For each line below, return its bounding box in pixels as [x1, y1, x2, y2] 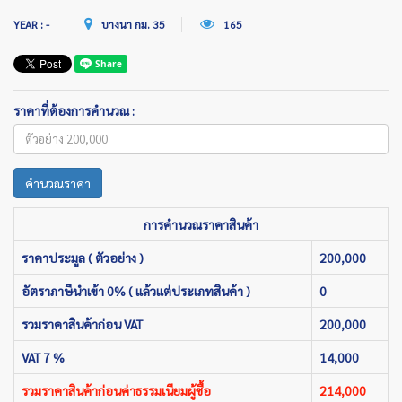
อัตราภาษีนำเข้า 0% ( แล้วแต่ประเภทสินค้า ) [22, 282, 250, 299]
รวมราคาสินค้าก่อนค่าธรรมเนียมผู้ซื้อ [22, 381, 211, 398]
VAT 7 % [22, 348, 65, 365]
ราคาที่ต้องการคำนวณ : [13, 101, 135, 118]
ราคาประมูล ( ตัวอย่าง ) [22, 249, 144, 266]
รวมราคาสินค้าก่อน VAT [22, 315, 143, 332]
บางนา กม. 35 [101, 16, 165, 31]
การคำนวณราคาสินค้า [144, 215, 258, 232]
